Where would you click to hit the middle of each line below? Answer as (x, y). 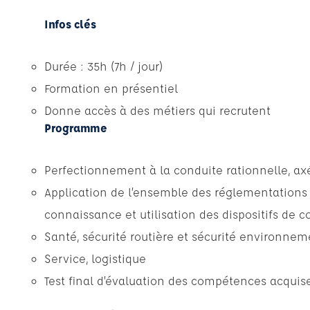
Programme (76, 128)
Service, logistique (95, 258)
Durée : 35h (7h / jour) (103, 66)
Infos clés (70, 24)
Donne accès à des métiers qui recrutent (157, 110)
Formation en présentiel (111, 88)
